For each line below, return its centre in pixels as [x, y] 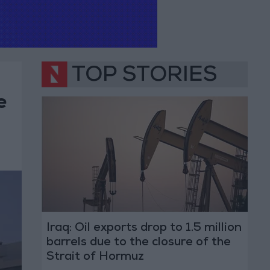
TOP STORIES [144, 77]
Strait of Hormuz [95, 258]
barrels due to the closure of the [138, 243]
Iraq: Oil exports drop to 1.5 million [144, 229]
